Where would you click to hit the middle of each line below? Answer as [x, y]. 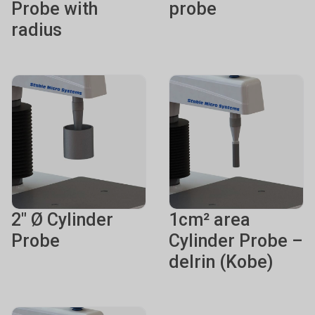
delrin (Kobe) [221, 262]
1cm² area [210, 220]
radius [37, 30]
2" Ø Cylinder [62, 220]
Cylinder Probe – [236, 241]
